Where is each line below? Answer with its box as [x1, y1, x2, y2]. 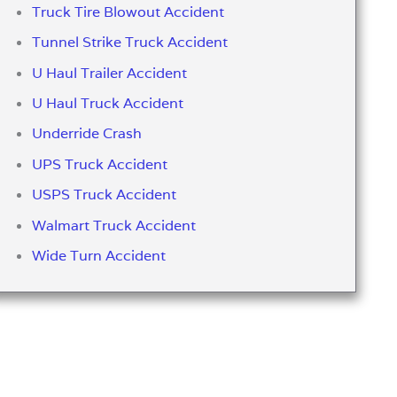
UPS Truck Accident [31, 154, 167, 174]
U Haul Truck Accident [31, 94, 183, 113]
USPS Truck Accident [31, 185, 176, 205]
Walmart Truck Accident [31, 215, 196, 235]
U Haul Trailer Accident [31, 63, 187, 82]
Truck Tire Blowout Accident [31, 2, 224, 21]
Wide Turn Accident [31, 245, 166, 265]
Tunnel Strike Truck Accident [31, 33, 228, 52]
